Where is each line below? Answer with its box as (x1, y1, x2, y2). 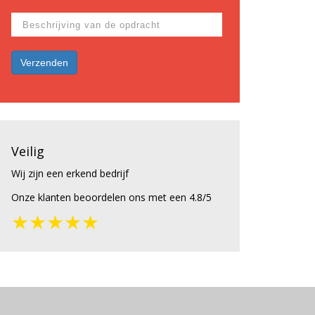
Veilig (11, 143, 44, 160)
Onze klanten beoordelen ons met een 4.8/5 (11, 191, 212, 205)
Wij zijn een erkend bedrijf (11, 167, 129, 181)
